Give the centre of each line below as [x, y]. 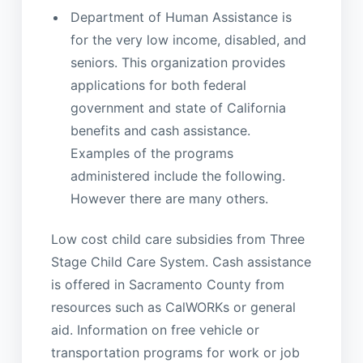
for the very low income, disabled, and [188, 40]
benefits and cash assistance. [160, 131]
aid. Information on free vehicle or [155, 329]
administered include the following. [177, 176]
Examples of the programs [152, 154]
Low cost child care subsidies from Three [177, 239]
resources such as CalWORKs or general [173, 307]
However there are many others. [169, 199]
